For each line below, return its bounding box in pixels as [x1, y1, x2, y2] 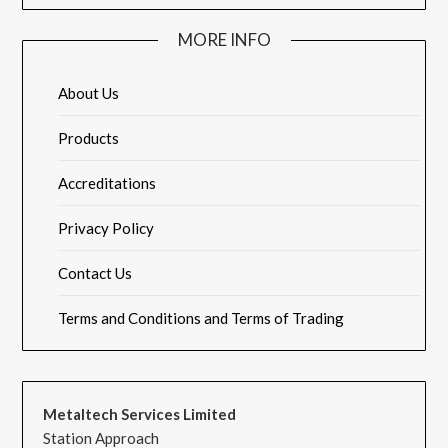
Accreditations [58, 174, 157, 193]
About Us [58, 84, 120, 103]
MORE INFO [177, 29, 271, 51]
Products [58, 129, 120, 148]
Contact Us [58, 264, 133, 283]
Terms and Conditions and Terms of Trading [58, 309, 345, 328]
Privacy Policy [58, 219, 155, 238]
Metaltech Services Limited [43, 405, 237, 424]
